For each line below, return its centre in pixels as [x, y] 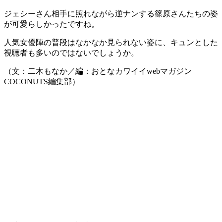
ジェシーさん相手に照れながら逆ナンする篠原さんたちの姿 [111, 13]
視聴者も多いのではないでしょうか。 [71, 53]
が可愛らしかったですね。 [52, 24]
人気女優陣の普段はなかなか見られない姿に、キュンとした [111, 42]
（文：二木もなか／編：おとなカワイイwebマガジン [98, 71]
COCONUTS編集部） [42, 81]
